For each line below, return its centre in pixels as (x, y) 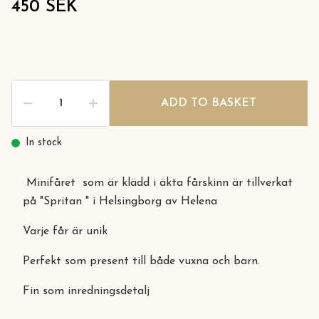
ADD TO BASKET (209, 103)
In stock (44, 143)
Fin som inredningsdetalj (86, 291)
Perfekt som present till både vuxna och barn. (141, 261)
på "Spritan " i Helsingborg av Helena (122, 202)
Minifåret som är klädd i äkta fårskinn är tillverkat (158, 183)
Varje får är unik (65, 231)
